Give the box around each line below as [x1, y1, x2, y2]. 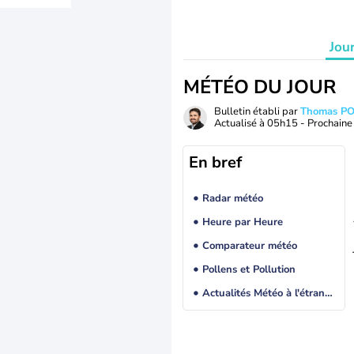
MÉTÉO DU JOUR [183, 74, 336, 100]
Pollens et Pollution [201, 262, 296, 277]
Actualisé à [214, 116, 267, 130]
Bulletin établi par [214, 104, 300, 119]
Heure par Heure [201, 215, 283, 230]
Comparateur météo [201, 239, 297, 254]
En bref [189, 152, 242, 173]
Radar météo [201, 191, 263, 206]
